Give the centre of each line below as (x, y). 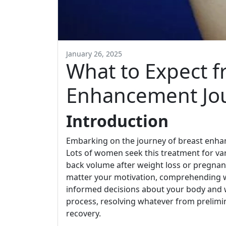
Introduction (117, 121)
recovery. (83, 213)
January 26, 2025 (94, 54)
